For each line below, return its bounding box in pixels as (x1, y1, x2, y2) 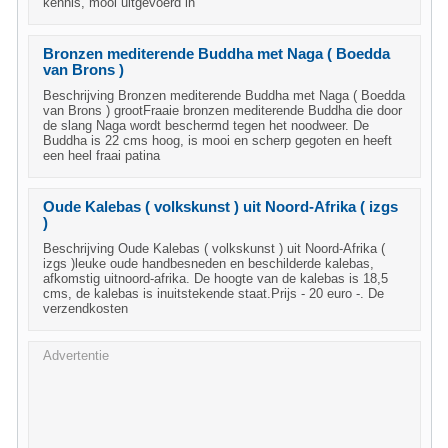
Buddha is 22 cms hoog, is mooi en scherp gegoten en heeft (43, 133, 392, 148)
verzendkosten (43, 301, 128, 316)
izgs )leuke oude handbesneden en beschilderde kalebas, (43, 256, 374, 271)
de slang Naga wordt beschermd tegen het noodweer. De (43, 118, 369, 133)
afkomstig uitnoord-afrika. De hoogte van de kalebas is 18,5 (43, 271, 388, 286)
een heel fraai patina (43, 148, 160, 163)
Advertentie (43, 348, 109, 363)
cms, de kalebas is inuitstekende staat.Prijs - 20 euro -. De (43, 286, 384, 301)
